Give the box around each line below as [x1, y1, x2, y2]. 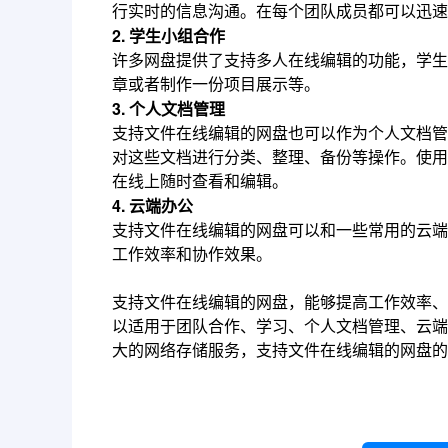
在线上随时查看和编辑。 [112, 169, 288, 193]
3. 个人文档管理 [112, 97, 225, 121]
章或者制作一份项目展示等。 [112, 72, 320, 96]
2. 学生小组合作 [112, 24, 225, 48]
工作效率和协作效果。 [112, 242, 272, 266]
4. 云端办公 [112, 194, 193, 218]
